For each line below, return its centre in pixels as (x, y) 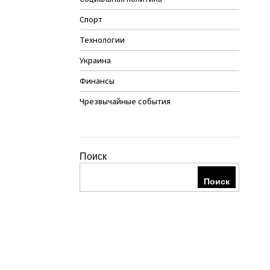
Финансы (97, 81)
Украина (95, 60)
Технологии (102, 40)
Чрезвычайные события (125, 101)
